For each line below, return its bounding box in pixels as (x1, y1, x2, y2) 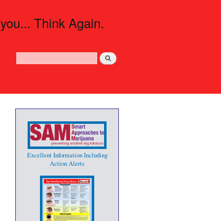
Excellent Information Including (27, 151, 108, 160)
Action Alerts (50, 159, 84, 168)
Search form (16, 58, 54, 68)
